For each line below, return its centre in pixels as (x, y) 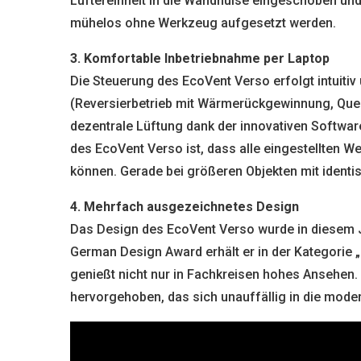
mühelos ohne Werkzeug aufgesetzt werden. (203, 23)
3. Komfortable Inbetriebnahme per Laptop (200, 58)
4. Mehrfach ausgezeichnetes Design (185, 207)
